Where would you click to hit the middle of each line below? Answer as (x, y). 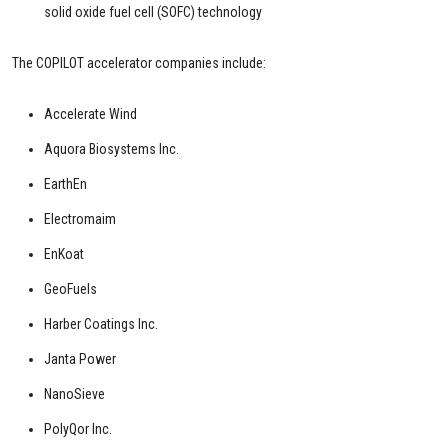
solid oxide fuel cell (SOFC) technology (153, 11)
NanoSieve (74, 393)
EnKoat (64, 253)
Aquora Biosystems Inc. (111, 148)
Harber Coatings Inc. (101, 323)
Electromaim (80, 218)
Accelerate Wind (90, 113)
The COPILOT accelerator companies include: (139, 62)
